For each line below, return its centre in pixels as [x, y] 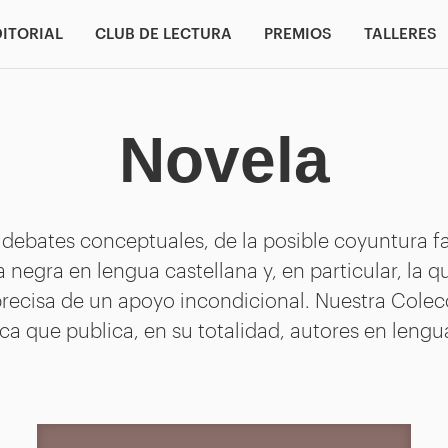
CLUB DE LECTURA [163, 32]
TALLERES [400, 32]
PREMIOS [297, 32]
